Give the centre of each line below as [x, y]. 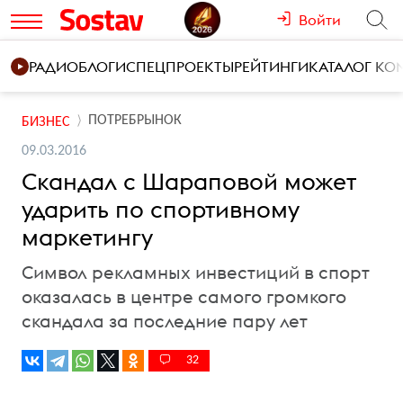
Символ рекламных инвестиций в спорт [196, 272]
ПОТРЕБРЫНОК [135, 121]
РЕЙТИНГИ [271, 67]
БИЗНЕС [46, 122]
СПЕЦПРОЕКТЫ [180, 67]
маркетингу [87, 237]
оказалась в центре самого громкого [184, 296]
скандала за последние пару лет [165, 321]
